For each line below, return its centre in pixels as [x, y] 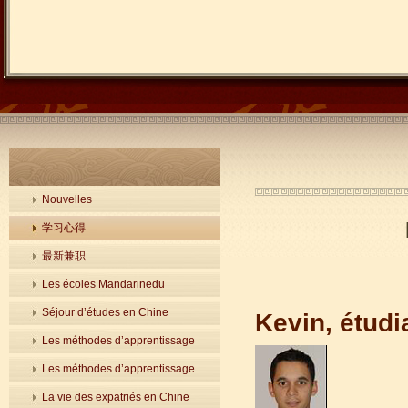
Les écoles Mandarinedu [103, 284]
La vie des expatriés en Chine [116, 397]
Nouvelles [67, 199]
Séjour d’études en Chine [105, 312]
